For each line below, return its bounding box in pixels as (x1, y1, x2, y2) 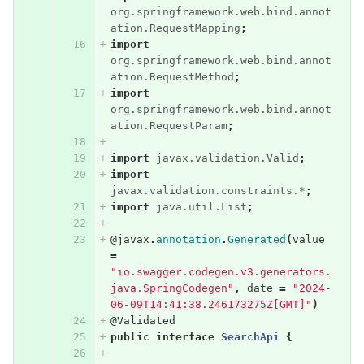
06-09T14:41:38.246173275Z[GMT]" (110, 298, 312, 311)
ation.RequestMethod (110, 71, 234, 84)
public (110, 331, 149, 344)
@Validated (110, 314, 175, 327)
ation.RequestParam (110, 119, 227, 132)
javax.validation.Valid (155, 152, 299, 165)
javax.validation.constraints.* (110, 184, 305, 197)
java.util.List (155, 201, 247, 214)
